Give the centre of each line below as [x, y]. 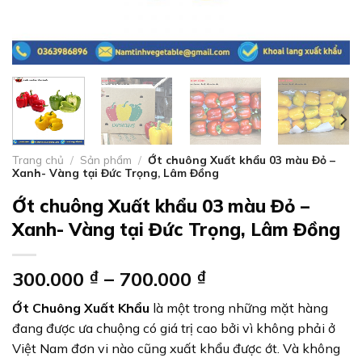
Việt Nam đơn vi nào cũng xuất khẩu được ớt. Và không [176, 348]
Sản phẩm [106, 159]
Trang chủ [38, 159]
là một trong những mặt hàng [240, 307]
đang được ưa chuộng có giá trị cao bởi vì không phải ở [174, 328]
